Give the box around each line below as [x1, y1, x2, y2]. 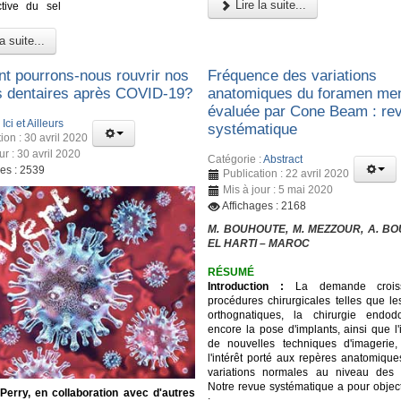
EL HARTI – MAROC [208, 237, 311, 251]
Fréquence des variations [208, 66, 378, 84]
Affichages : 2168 [222, 200, 307, 213]
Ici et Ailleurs [3, 117, 64, 131]
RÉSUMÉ [208, 266, 255, 279]
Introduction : [208, 280, 285, 294]
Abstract [263, 153, 303, 166]
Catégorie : [208, 153, 264, 166]
